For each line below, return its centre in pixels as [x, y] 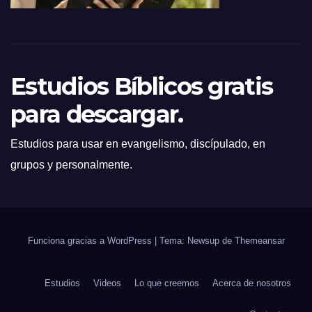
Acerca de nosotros [252, 283]
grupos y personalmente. [71, 165]
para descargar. [97, 114]
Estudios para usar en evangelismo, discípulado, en [138, 144]
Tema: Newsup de [197, 241]
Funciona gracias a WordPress [91, 241]
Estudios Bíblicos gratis [142, 86]
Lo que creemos [167, 283]
